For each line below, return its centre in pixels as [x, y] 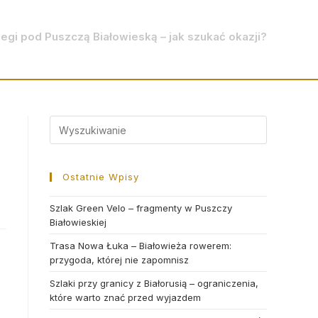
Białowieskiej [78, 222]
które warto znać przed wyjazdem [125, 297]
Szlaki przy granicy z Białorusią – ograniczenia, [154, 283]
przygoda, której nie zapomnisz [119, 260]
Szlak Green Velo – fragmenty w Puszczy [141, 208]
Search [66, 122]
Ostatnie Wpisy [101, 177]
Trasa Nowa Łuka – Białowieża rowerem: [141, 246]
